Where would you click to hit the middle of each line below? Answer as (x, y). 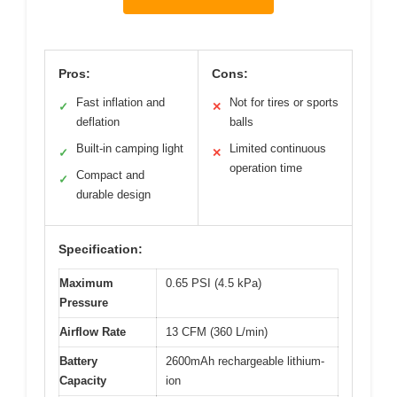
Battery (78, 362)
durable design (113, 195)
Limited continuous (278, 149)
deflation (98, 122)
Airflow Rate (93, 332)
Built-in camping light (130, 149)
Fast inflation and (121, 103)
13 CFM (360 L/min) (217, 332)
